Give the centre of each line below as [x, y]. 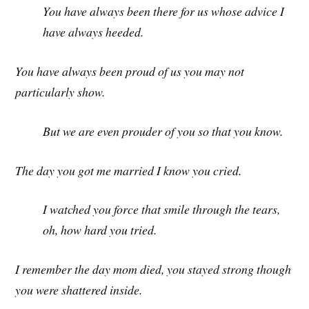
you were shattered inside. [79, 290]
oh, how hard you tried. [100, 230]
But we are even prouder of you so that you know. [163, 131]
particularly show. [60, 92]
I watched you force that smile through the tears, [162, 209]
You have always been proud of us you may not [130, 71]
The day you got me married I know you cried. [129, 170]
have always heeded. [93, 32]
